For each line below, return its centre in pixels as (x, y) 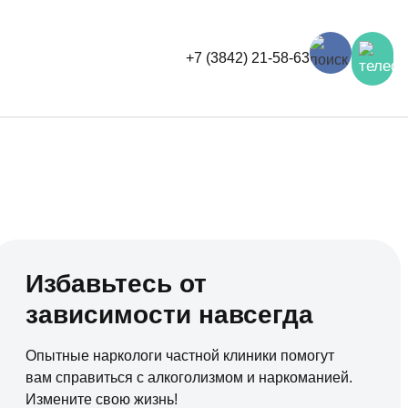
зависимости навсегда (170, 315)
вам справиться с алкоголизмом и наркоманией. (189, 377)
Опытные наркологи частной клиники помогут (180, 356)
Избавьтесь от (117, 284)
